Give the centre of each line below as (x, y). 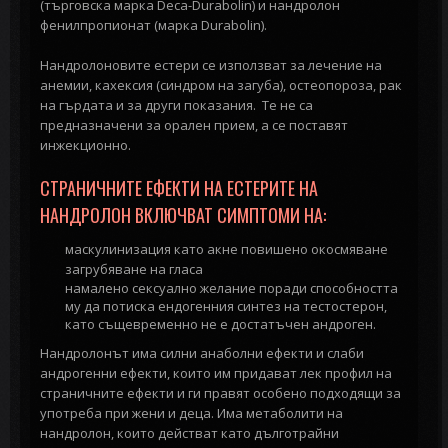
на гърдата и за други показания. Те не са (176, 104)
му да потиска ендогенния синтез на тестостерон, (226, 305)
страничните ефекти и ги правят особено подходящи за (220, 392)
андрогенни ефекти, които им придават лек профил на (216, 372)
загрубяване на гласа (134, 268)
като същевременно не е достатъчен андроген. (220, 323)
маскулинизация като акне (151, 248)
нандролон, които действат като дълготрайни (189, 432)
